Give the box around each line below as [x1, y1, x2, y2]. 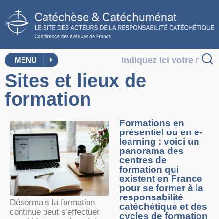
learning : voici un [119, 136, 199, 147]
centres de [119, 155, 167, 166]
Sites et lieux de [5, 70, 146, 91]
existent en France [119, 174, 202, 184]
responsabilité [119, 192, 183, 203]
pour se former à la [119, 183, 203, 194]
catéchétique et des [119, 201, 207, 212]
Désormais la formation [10, 198, 95, 208]
